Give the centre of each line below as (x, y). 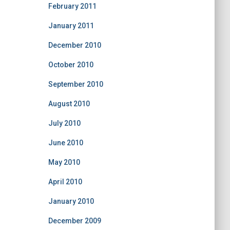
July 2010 (64, 123)
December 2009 (74, 221)
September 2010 (75, 84)
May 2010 (64, 162)
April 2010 (65, 182)
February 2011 (72, 6)
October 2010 (71, 65)
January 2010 (71, 201)
